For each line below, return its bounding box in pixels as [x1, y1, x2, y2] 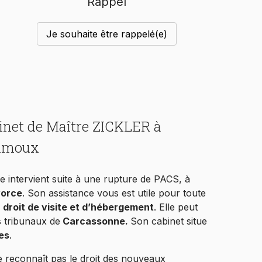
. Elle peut [154, 201, 198, 213]
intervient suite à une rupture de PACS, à [8, 173, 190, 185]
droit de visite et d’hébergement [3, 201, 154, 213]
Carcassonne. [63, 215, 130, 227]
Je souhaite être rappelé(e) [46, 28, 167, 40]
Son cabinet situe [130, 215, 207, 227]
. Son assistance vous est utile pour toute [22, 187, 206, 199]
